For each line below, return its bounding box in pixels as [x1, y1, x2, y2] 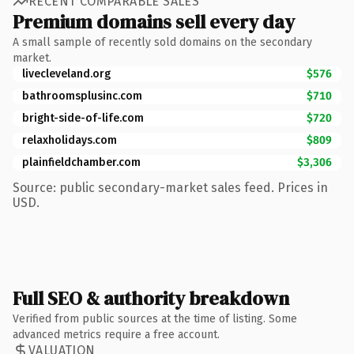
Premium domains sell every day [13, 8, 295, 35]
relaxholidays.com [22, 133, 117, 147]
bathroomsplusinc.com [22, 88, 142, 103]
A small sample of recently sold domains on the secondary [13, 35, 312, 49]
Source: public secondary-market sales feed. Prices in [13, 179, 328, 195]
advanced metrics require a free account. [13, 327, 220, 341]
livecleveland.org [22, 66, 111, 81]
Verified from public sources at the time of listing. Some [13, 311, 297, 326]
